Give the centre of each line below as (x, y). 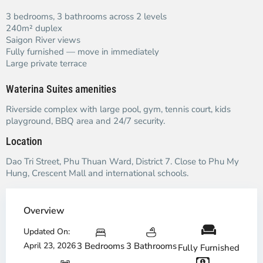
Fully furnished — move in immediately (82, 52)
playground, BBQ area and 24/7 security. (85, 121)
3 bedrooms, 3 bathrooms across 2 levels (86, 16)
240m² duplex (34, 28)
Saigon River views (43, 40)
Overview (44, 211)
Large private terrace (46, 63)
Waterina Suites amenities (61, 89)
